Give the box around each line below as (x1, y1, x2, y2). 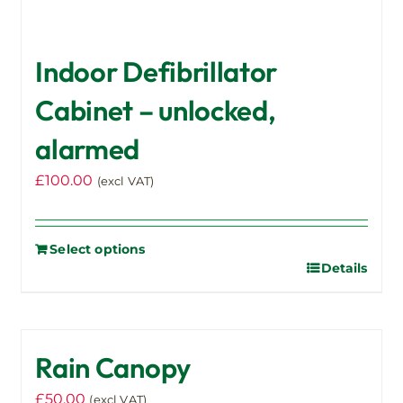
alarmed (35, 131, 140, 167)
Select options (49, 241, 146, 258)
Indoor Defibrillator (35, 54, 278, 90)
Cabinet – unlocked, (35, 93, 276, 129)
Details (320, 260, 368, 277)
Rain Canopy (35, 350, 191, 386)
